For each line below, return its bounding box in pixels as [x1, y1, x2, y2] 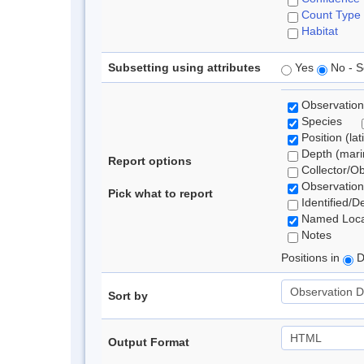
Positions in [281, 251, 343, 264]
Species [298, 115, 362, 128]
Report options [108, 154, 192, 167]
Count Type [301, 8, 361, 21]
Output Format [108, 336, 189, 349]
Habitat [301, 24, 338, 37]
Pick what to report [108, 187, 213, 200]
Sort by [108, 289, 148, 302]
